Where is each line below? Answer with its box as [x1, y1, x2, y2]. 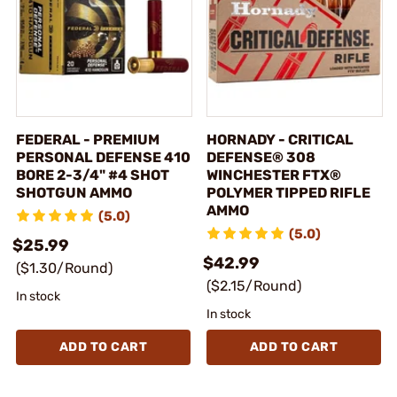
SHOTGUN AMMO [16, 183, 132, 201]
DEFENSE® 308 [206, 148, 315, 166]
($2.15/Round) [206, 276, 301, 294]
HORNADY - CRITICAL [206, 130, 354, 148]
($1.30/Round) [16, 259, 113, 276]
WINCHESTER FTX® [206, 166, 341, 183]
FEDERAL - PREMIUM [16, 130, 160, 148]
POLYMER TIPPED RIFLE [206, 183, 370, 201]
